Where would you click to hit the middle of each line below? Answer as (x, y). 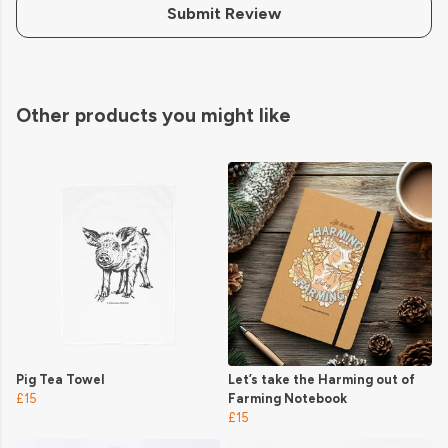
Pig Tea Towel (60, 380)
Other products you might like (153, 116)
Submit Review (224, 14)
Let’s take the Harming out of (321, 380)
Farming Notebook (287, 399)
